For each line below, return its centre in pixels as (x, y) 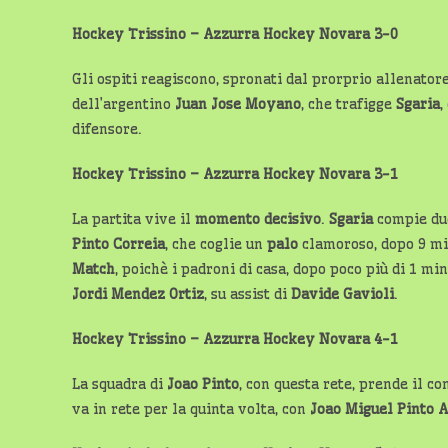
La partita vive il (133, 219)
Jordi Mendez (118, 294)
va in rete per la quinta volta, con (191, 409)
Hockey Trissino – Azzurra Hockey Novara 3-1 (235, 174)
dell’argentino (123, 104)
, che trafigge (348, 104)
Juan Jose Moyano (238, 104)
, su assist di (247, 294)
